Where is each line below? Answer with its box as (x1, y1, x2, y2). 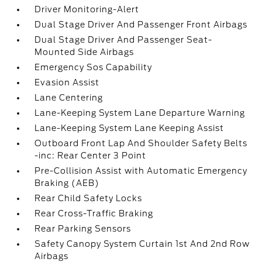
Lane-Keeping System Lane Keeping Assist (35, 123, 225, 133)
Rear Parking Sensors (35, 224, 132, 233)
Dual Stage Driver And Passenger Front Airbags (35, 20, 248, 29)
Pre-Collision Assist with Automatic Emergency (35, 166, 248, 175)
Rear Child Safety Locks (35, 194, 143, 203)
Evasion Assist (35, 78, 100, 87)
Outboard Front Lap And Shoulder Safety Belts (35, 139, 248, 148)
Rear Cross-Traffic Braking (35, 209, 154, 218)
